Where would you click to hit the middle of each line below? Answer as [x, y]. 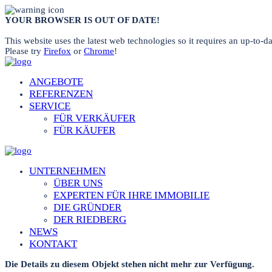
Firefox [57, 51]
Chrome [99, 51]
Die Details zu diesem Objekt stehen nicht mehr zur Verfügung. [130, 264]
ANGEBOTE [56, 82]
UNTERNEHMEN [67, 171]
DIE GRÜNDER [87, 207]
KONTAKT [53, 244]
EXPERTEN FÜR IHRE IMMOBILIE [131, 195]
